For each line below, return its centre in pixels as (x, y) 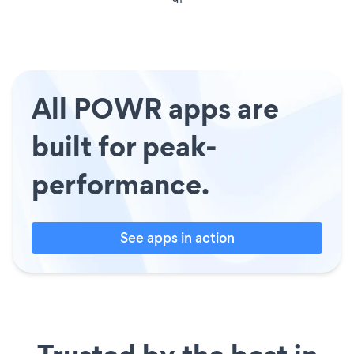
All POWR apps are (155, 108)
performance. (121, 184)
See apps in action (177, 237)
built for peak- (124, 146)
